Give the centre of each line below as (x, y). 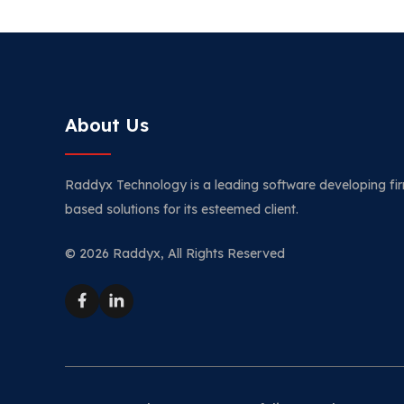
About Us (107, 125)
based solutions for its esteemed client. (182, 209)
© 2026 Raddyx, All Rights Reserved (175, 253)
